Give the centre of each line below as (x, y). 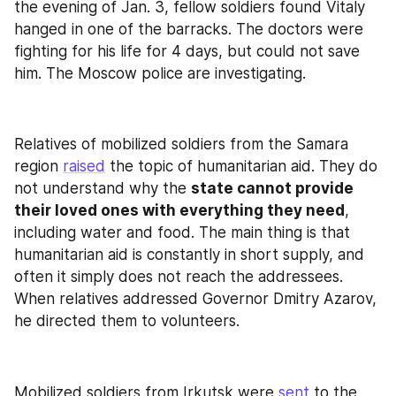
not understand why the (103, 188)
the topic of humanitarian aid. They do (241, 166)
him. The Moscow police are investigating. (160, 73)
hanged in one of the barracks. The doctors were (189, 29)
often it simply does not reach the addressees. (179, 277)
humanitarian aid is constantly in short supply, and (189, 255)
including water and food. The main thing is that (182, 232)
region (38, 166)
